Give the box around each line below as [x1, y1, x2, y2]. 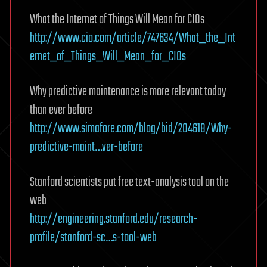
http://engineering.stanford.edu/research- [30, 209, 197, 229]
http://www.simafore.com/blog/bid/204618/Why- [30, 119, 232, 139]
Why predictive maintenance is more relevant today [30, 82, 226, 102]
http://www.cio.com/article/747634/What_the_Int [30, 28, 235, 48]
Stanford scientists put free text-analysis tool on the [30, 172, 229, 193]
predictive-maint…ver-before [30, 137, 143, 157]
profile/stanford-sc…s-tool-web [30, 228, 157, 248]
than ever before [30, 100, 92, 120]
